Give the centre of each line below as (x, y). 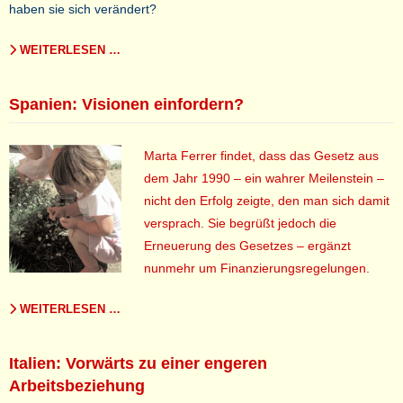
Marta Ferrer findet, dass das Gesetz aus (261, 156)
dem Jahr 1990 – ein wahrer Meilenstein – (264, 178)
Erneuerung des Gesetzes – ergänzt (247, 246)
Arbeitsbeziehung (77, 385)
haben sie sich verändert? (83, 9)
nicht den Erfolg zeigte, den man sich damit (267, 201)
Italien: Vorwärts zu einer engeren (138, 363)
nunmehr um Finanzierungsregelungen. (257, 268)
